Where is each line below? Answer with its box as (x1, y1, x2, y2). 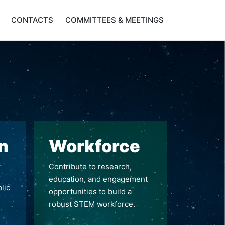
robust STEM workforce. (48, 199, 135, 209)
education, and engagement (48, 174, 148, 184)
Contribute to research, (48, 161, 132, 171)
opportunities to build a (48, 186, 132, 196)
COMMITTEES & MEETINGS (65, 15, 164, 25)
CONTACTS (11, 15, 53, 25)
